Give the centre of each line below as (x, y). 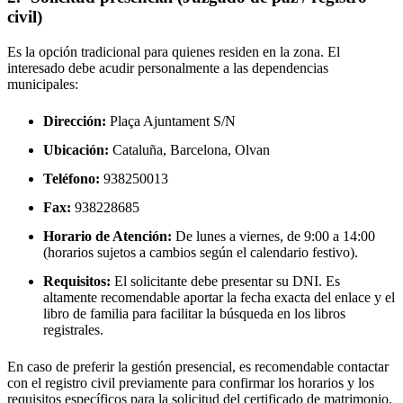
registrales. (73, 329)
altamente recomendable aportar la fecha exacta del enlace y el (219, 297)
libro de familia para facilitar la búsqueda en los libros (194, 313)
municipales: (43, 84)
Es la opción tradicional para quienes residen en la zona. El (174, 51)
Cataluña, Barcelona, (172, 149)
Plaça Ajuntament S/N (171, 121)
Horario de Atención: (107, 236)
